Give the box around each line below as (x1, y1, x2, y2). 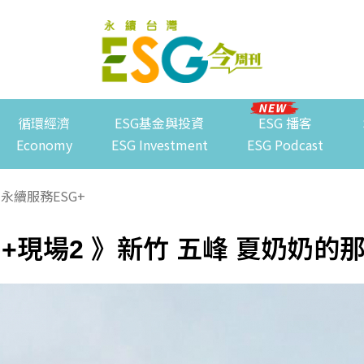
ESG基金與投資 (115, 113, 204, 133)
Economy (15, 135, 72, 155)
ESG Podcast (246, 135, 323, 155)
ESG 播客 (258, 113, 312, 133)
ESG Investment (110, 135, 208, 155)
